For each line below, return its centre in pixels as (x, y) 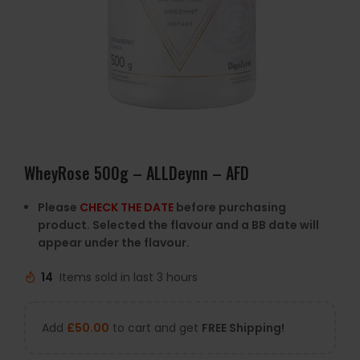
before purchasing (230, 207)
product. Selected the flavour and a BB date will (178, 225)
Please (59, 207)
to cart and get (155, 328)
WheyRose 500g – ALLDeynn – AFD (137, 173)
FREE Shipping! (243, 328)
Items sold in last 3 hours (129, 278)
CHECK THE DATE (127, 207)
